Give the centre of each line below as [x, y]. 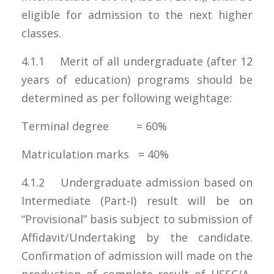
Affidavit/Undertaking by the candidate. [137, 237]
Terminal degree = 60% [94, 126]
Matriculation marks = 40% [95, 154]
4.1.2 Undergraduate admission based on [137, 182]
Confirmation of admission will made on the [137, 255]
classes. [41, 33]
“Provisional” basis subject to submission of [137, 219]
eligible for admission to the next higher [137, 14]
